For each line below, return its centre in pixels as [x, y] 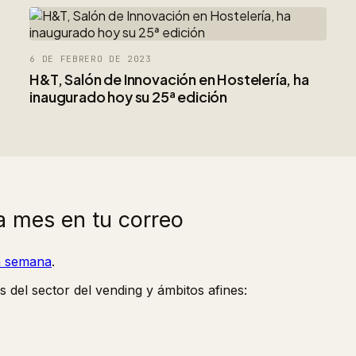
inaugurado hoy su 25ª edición [129, 96]
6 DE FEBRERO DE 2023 [91, 58]
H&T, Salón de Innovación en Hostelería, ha [169, 79]
